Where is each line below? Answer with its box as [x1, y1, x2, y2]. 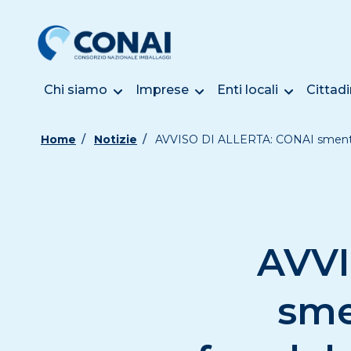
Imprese [136, 82, 189, 97]
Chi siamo [44, 82, 107, 97]
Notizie [94, 132, 137, 147]
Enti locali [217, 82, 278, 97]
